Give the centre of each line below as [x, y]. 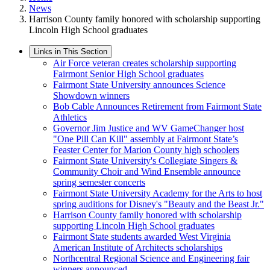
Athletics [70, 117]
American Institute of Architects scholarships [138, 247]
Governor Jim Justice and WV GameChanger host [149, 128]
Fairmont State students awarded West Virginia [142, 237]
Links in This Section [71, 52]
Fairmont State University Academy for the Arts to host [158, 193]
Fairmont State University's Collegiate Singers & [145, 161]
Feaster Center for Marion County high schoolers [146, 150]
